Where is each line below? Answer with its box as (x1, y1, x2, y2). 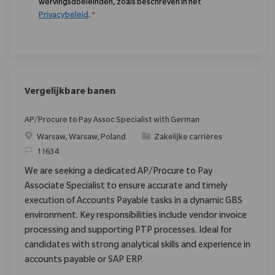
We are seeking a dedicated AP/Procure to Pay (25, 167, 212, 177)
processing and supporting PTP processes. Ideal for (25, 226, 232, 236)
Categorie (141, 133, 179, 142)
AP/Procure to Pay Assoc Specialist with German (25, 116, 199, 125)
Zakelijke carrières (154, 133, 222, 142)
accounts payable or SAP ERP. (25, 255, 143, 266)
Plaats (24, 133, 47, 142)
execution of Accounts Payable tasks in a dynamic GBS (25, 196, 242, 207)
